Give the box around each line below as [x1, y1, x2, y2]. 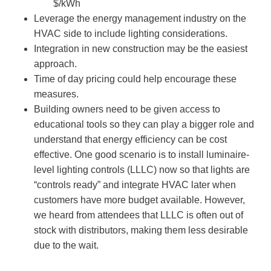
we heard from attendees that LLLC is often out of [34, 209, 243, 220]
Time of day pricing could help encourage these [34, 73, 237, 84]
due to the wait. [34, 240, 103, 250]
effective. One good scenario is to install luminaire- [34, 149, 249, 160]
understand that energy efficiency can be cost [34, 134, 227, 145]
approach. [34, 58, 79, 69]
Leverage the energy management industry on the [34, 13, 246, 24]
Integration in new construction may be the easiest [34, 43, 247, 54]
